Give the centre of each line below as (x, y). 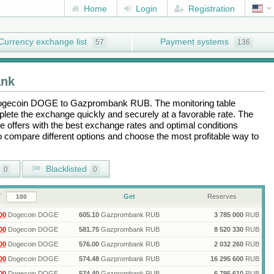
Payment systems (194, 42)
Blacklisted (65, 169)
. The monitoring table (192, 103)
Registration (210, 9)
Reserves (222, 196)
